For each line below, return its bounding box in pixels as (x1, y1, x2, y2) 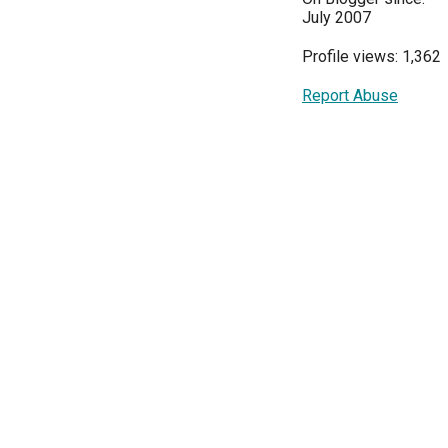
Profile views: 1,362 (302, 47, 441, 67)
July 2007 (302, 8, 371, 28)
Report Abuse (302, 86, 398, 106)
